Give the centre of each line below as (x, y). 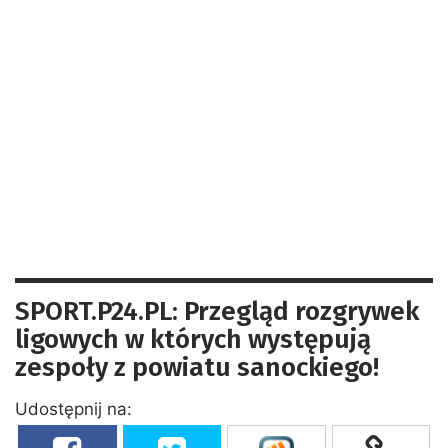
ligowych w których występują (193, 339)
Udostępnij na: (73, 408)
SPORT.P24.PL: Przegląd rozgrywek (217, 311)
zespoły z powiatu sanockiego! (197, 367)
